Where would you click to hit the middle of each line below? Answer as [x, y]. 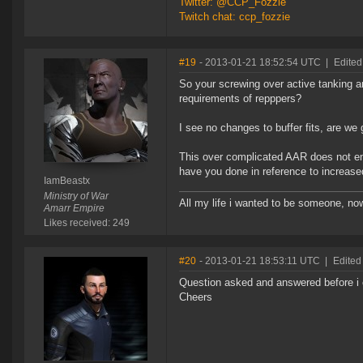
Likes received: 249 [86, 223]
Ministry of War [76, 196]
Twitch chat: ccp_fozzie [235, 17]
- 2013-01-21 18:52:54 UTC [260, 63]
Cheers [196, 297]
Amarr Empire [74, 209]
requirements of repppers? [240, 99]
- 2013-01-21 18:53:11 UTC [260, 261]
